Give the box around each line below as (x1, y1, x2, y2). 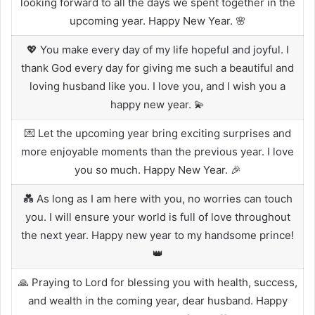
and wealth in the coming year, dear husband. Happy (27, 293, 288, 307)
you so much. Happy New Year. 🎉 (74, 162, 241, 176)
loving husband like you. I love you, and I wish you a (30, 79, 285, 93)
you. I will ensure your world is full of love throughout (25, 210, 290, 224)
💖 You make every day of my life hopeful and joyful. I (26, 42, 289, 56)
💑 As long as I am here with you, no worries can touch (22, 191, 292, 205)
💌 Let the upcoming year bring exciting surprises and (24, 126, 291, 140)
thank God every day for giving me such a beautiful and (21, 60, 294, 75)
